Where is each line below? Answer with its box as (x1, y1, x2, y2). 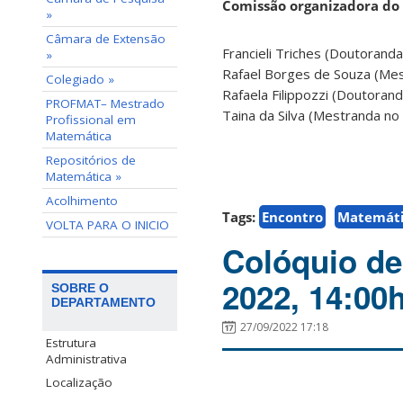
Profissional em (46, 112, 136, 128)
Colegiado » (46, 71, 114, 87)
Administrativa (46, 351, 127, 368)
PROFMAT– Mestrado (46, 95, 165, 112)
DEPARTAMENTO (51, 295, 156, 310)
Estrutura (46, 335, 96, 352)
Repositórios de (46, 152, 136, 168)
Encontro (262, 207, 323, 226)
